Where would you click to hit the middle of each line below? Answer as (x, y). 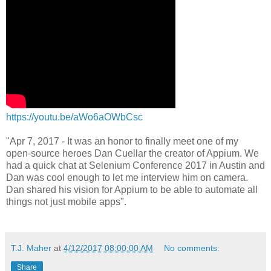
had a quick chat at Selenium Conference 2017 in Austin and (135, 166)
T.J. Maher (31, 248)
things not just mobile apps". (66, 202)
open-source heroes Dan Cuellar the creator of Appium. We (132, 154)
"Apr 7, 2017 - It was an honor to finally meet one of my (122, 142)
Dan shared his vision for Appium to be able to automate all (132, 190)
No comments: (192, 248)
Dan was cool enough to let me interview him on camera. (127, 178)
